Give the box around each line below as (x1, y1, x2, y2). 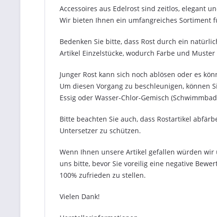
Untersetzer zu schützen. (60, 126, 141, 135)
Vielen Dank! (60, 192, 100, 201)
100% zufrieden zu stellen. (60, 170, 146, 180)
